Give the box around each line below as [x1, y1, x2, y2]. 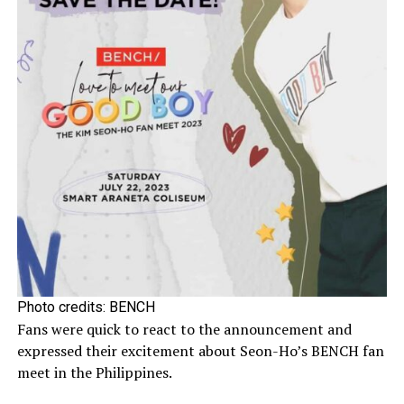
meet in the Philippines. [16, 363, 172, 383]
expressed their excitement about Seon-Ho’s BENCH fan [16, 341, 384, 362]
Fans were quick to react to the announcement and [16, 319, 352, 340]
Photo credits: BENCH [16, 298, 155, 317]
